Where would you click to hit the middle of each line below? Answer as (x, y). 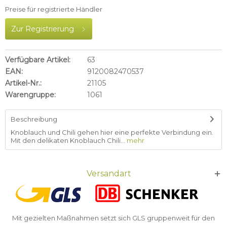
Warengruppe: (30, 95)
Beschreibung (34, 119)
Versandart (109, 174)
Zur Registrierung (43, 29)
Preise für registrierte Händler (54, 9)
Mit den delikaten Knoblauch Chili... (68, 140)
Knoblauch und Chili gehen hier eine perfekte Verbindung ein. (112, 132)
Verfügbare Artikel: (38, 60)
